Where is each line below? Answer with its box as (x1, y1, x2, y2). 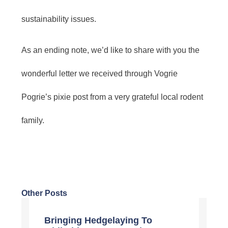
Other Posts (21, 189, 67, 198)
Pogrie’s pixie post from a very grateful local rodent (21, 92, 203, 101)
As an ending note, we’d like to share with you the (21, 45, 199, 54)
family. (21, 116, 44, 125)
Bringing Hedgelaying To (44, 215, 152, 226)
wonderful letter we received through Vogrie (21, 69, 178, 78)
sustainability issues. (21, 15, 96, 24)
